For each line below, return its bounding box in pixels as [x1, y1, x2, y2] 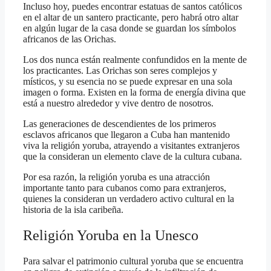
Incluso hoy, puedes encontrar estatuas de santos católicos [23, 1, 242, 12]
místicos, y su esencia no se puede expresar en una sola [23, 76, 232, 87]
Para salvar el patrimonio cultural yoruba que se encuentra [23, 256, 243, 267]
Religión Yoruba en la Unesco [23, 227, 198, 244]
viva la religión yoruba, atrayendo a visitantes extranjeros [23, 140, 240, 151]
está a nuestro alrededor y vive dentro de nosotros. [23, 98, 214, 109]
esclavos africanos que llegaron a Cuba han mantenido [23, 129, 230, 140]
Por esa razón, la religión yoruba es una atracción [23, 172, 210, 183]
